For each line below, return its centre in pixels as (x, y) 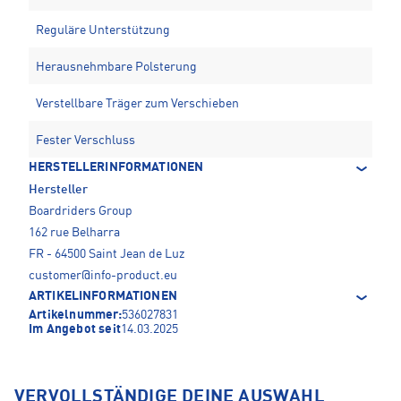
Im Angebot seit (75, 330)
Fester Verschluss (85, 141)
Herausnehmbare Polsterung (116, 68)
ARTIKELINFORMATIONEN (103, 297)
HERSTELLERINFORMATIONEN (116, 168)
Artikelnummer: (75, 316)
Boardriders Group (81, 212)
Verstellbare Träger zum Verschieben (137, 104)
